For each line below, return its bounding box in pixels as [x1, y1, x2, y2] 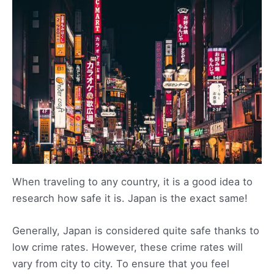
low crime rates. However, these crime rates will [12, 241, 243, 254]
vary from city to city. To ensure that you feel [12, 257, 229, 270]
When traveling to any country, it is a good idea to [12, 176, 253, 188]
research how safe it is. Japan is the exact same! [12, 192, 248, 205]
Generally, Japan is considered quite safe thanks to [12, 224, 259, 237]
